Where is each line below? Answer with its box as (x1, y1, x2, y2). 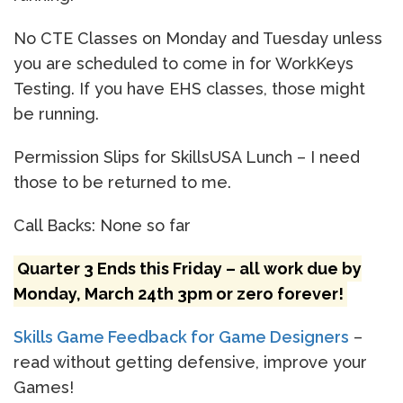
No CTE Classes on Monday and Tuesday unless (13, 29, 382, 48)
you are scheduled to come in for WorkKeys (13, 54, 354, 73)
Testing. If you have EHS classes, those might (13, 79, 365, 98)
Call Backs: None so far (13, 216, 191, 235)
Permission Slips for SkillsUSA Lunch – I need (13, 148, 360, 166)
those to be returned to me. (13, 173, 231, 192)
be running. (13, 104, 99, 123)
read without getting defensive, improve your (13, 353, 367, 372)
